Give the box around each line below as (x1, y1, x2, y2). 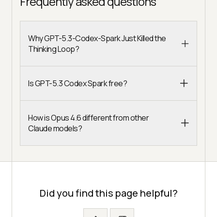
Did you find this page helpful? (39, 186, 178, 200)
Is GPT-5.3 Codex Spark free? (28, 78, 127, 89)
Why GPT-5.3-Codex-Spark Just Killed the (28, 33, 166, 44)
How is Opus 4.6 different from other (28, 112, 149, 124)
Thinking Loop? (28, 44, 79, 55)
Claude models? (28, 123, 82, 134)
